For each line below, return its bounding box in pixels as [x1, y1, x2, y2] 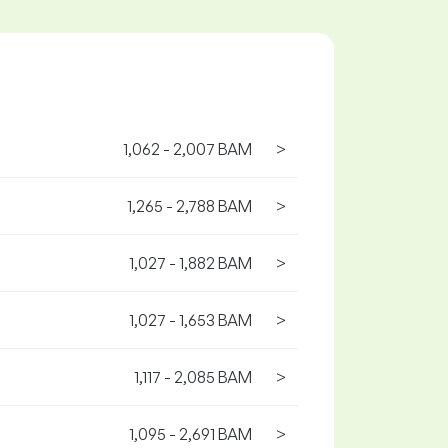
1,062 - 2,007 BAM [123, 139, 252, 159]
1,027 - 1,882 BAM [129, 253, 252, 273]
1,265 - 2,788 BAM [127, 196, 252, 216]
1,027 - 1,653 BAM [129, 310, 252, 330]
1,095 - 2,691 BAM [129, 424, 252, 444]
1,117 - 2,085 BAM [134, 367, 252, 387]
